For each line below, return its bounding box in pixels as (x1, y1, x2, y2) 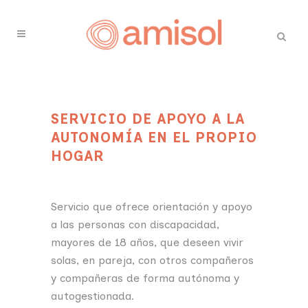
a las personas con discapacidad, (51, 218, 219, 231)
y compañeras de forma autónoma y (51, 272, 239, 285)
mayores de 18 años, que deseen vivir (51, 236, 243, 249)
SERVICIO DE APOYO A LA (51, 111, 245, 127)
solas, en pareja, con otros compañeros (51, 254, 254, 267)
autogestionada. (51, 289, 134, 302)
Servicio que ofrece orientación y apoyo (51, 200, 252, 213)
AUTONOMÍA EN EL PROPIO (51, 129, 257, 146)
